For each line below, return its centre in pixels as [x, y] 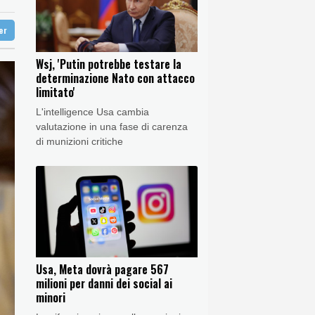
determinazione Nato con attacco [115, 78]
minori [51, 297]
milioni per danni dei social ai [104, 283]
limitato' [56, 92]
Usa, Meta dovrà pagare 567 [102, 269]
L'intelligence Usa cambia [92, 112]
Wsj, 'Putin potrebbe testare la [109, 64]
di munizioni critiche [79, 142]
